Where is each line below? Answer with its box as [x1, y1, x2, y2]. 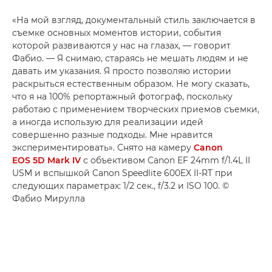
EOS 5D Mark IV [12, 155, 81, 166]
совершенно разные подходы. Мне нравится [12, 129, 212, 141]
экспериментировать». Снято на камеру [12, 142, 194, 154]
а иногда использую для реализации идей [12, 117, 203, 128]
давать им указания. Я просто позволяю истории [12, 66, 231, 77]
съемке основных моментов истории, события [12, 27, 221, 39]
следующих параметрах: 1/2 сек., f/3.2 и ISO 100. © [12, 180, 229, 192]
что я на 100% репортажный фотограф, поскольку [12, 91, 233, 103]
